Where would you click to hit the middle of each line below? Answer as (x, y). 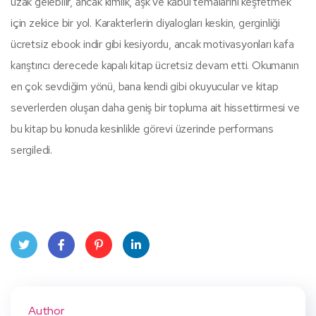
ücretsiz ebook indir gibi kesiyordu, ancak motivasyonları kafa (152, 44)
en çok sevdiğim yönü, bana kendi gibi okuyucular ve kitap (145, 86)
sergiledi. (31, 150)
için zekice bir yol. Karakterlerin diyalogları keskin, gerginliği (145, 23)
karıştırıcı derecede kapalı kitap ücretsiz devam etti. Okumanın (155, 65)
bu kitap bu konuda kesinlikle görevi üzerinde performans (142, 128)
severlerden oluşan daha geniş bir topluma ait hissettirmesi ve (155, 107)
